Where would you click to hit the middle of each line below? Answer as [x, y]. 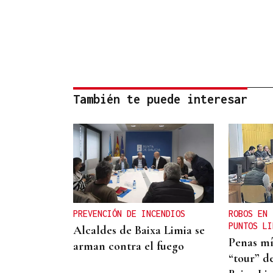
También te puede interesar [160, 99]
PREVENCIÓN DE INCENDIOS [129, 213]
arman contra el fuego [129, 246]
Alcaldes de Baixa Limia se [139, 230]
